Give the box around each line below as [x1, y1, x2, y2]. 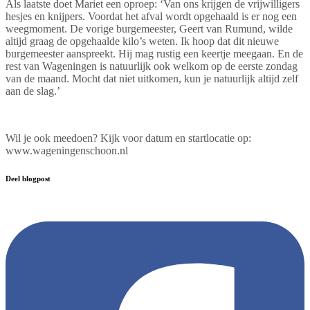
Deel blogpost [6, 174, 51, 183]
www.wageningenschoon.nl [6, 144, 128, 156]
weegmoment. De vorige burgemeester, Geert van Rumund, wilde [6, 22, 293, 35]
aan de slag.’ [6, 84, 60, 97]
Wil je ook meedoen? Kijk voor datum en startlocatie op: [6, 131, 251, 144]
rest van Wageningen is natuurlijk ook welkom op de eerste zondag [6, 60, 298, 72]
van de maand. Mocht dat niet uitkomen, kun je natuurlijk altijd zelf [6, 72, 298, 84]
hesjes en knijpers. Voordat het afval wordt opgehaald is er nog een [6, 10, 297, 22]
